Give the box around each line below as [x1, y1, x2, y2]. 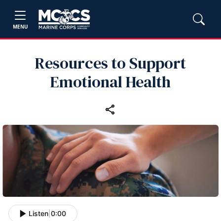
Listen [29, 209, 48, 218]
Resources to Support [35, 52, 186, 74]
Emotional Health [50, 71, 171, 93]
